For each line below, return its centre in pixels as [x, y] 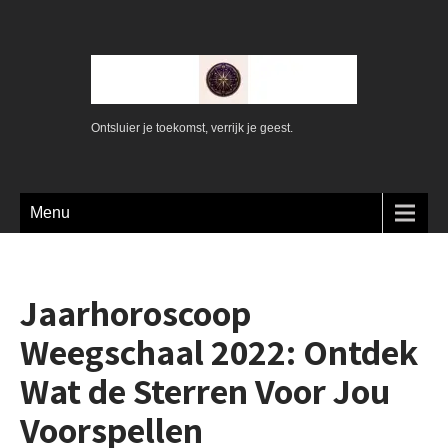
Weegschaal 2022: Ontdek [219, 351]
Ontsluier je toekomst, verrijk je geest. [192, 128]
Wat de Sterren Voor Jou [205, 390]
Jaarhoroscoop [135, 312]
